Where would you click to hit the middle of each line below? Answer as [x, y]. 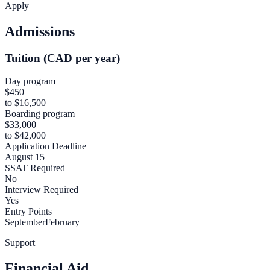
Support [20, 243]
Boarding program [40, 114]
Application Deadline [46, 146]
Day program [30, 81]
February [62, 222]
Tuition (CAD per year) [62, 58]
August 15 [25, 157]
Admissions [40, 31]
